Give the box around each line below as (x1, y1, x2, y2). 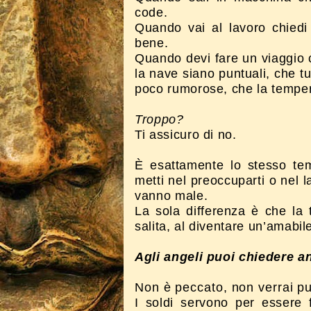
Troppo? (135, 112, 184, 126)
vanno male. (135, 189, 208, 203)
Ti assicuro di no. (135, 128, 237, 142)
